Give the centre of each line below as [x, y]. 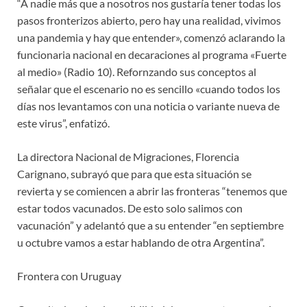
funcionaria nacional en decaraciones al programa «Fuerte [152, 55]
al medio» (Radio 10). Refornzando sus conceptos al [137, 72]
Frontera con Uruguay [69, 276]
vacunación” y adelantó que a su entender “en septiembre [150, 225]
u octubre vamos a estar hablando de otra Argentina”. [141, 243]
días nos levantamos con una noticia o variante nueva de [148, 106]
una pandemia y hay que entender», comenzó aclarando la [151, 38]
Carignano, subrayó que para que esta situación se [134, 174]
